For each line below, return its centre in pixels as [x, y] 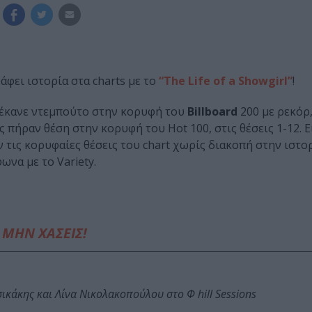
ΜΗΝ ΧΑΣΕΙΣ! [45, 233]
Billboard [212, 112]
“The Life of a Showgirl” [226, 81]
